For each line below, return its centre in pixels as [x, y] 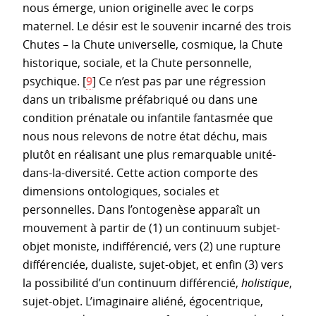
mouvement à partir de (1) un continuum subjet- [151, 227]
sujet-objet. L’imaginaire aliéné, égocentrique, [143, 301]
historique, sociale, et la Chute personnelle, [137, 62]
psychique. [51, 81]
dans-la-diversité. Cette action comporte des [140, 172]
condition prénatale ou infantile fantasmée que [148, 117]
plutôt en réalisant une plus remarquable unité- [149, 154]
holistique [265, 282]
